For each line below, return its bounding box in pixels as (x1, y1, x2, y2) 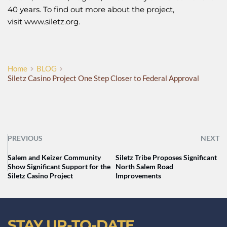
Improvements (116, 171, 162, 180)
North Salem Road (116, 162, 174, 171)
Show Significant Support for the (8, 162, 110, 171)
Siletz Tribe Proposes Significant (116, 153, 217, 162)
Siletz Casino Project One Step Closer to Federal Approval (8, 73, 199, 83)
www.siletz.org (24, 17, 79, 27)
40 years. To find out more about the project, (8, 5, 174, 15)
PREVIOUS (8, 134, 43, 143)
